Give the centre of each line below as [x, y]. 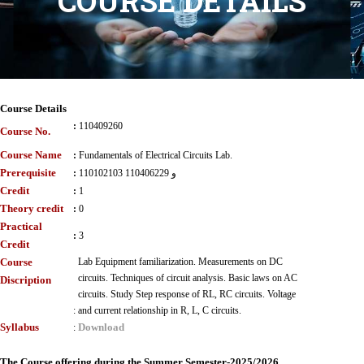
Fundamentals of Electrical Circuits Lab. [156, 155]
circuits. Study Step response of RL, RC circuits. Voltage [187, 294]
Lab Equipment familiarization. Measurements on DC [180, 262]
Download [101, 327]
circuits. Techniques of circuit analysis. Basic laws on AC [188, 278]
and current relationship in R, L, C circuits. [160, 310]
